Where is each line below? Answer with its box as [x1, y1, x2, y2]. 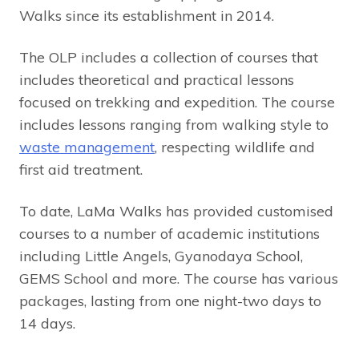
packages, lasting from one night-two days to [19, 292, 321, 311]
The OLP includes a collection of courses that [19, 48, 318, 67]
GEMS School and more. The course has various [19, 269, 338, 288]
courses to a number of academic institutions [19, 224, 320, 244]
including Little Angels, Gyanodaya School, [19, 247, 303, 266]
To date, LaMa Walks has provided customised [19, 202, 333, 221]
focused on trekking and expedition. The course [19, 93, 335, 112]
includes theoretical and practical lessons [19, 71, 294, 90]
